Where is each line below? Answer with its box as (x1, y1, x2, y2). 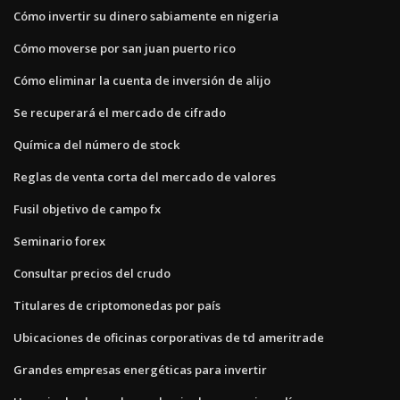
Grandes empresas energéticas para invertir (13, 361, 267, 378)
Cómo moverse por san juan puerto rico (13, 39, 236, 56)
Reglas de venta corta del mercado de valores (13, 168, 276, 185)
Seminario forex (13, 232, 105, 249)
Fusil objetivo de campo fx (13, 200, 161, 217)
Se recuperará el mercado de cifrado (13, 104, 226, 121)
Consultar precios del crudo (13, 264, 171, 281)
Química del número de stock (13, 136, 179, 153)
